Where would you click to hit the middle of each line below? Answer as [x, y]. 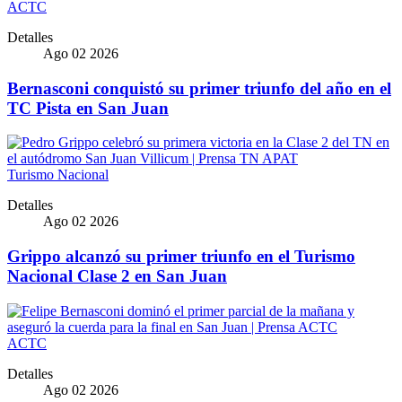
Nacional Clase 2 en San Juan [117, 276]
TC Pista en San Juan [88, 108]
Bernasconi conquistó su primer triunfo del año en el [199, 88]
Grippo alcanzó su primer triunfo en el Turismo [181, 257]
